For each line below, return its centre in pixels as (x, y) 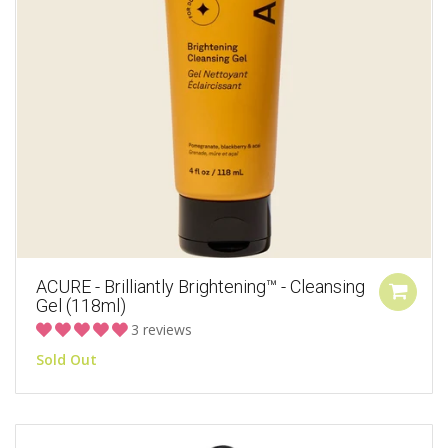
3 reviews (161, 330)
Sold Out (66, 360)
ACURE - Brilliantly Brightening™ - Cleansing (200, 287)
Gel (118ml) (81, 306)
